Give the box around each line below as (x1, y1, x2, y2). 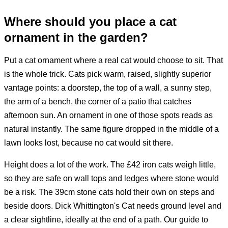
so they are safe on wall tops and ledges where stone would (4, 174, 219, 183)
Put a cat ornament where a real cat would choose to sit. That (4, 55, 223, 65)
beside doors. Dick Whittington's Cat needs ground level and (4, 201, 221, 210)
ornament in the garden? (4, 30, 148, 44)
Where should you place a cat (4, 14, 177, 28)
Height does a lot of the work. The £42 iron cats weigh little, (4, 160, 216, 169)
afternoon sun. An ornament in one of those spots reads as (4, 110, 213, 120)
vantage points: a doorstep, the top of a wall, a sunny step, (4, 83, 212, 92)
